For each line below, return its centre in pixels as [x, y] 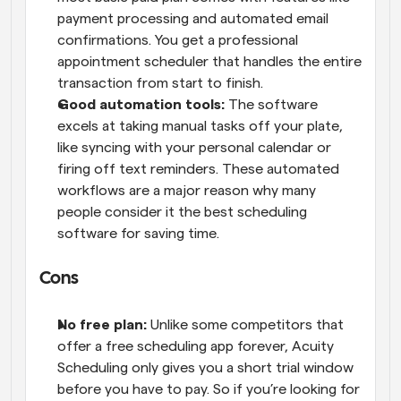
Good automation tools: [143, 105]
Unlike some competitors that [247, 325]
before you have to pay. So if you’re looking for [209, 390]
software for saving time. [138, 234]
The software [273, 105]
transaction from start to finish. [162, 84]
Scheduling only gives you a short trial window [205, 368]
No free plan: [104, 325]
